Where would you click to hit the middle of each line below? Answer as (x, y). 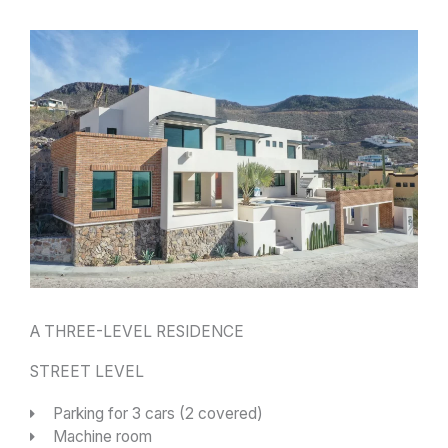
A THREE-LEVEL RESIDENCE (137, 332)
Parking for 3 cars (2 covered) (157, 414)
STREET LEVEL (87, 372)
